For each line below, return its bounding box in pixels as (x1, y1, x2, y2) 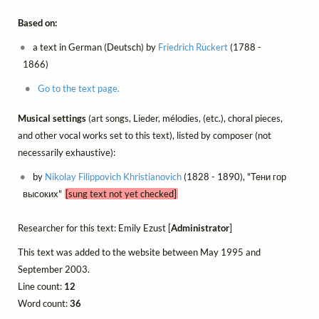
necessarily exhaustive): (18, 147, 115, 159)
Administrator (171, 222, 229, 234)
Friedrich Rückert (158, 41, 229, 53)
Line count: (18, 281, 64, 293)
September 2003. (18, 263, 90, 276)
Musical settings (18, 113, 88, 125)
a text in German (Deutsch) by (31, 41, 159, 53)
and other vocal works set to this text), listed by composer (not (18, 130, 271, 142)
